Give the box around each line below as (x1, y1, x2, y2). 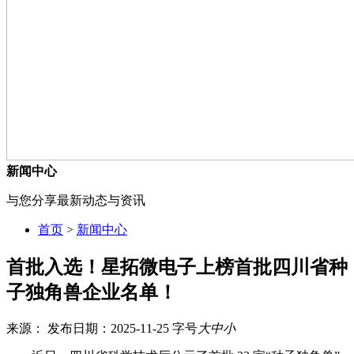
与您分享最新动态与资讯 (6, 193, 145, 207)
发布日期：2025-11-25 (47, 321, 169, 335)
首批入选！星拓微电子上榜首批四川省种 (6, 256, 348, 277)
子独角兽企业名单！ (6, 281, 177, 303)
